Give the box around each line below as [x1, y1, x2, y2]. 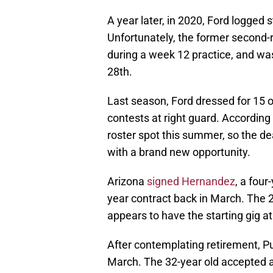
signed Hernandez [147, 175, 235, 188]
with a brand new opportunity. [107, 146, 250, 159]
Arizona [107, 175, 147, 188]
